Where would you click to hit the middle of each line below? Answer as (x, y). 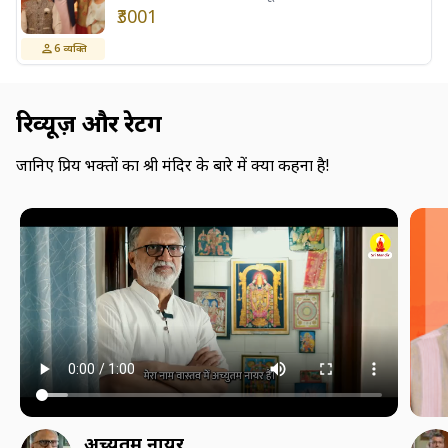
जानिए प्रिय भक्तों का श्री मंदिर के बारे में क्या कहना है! (172, 164)
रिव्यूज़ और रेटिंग (88, 122)
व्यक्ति (74, 48)
